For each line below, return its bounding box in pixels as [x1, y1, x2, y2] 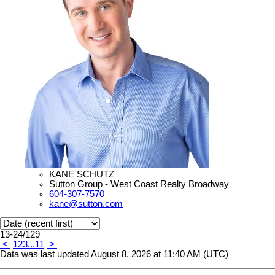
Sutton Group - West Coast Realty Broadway [49, 179, 229, 189]
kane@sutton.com [49, 198, 123, 209]
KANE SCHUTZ [49, 169, 114, 179]
